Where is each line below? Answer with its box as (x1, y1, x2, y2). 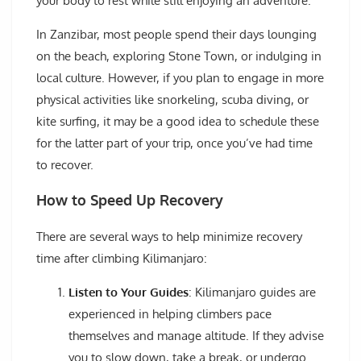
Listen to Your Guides (68, 284, 189, 300)
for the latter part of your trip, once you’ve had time (36, 135, 313, 151)
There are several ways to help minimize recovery (36, 228, 302, 244)
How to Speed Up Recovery (36, 191, 223, 210)
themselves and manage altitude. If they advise (68, 327, 324, 343)
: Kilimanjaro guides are (189, 284, 316, 300)
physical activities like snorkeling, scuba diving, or (36, 91, 309, 107)
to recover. (36, 156, 93, 172)
